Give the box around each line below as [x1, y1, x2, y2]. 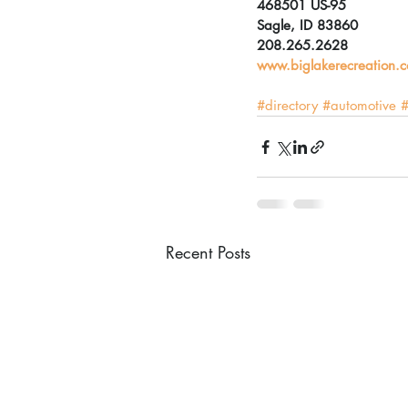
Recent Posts [166, 241, 250, 264]
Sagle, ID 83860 [257, 16, 358, 35]
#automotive [322, 97, 396, 115]
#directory [257, 97, 318, 115]
